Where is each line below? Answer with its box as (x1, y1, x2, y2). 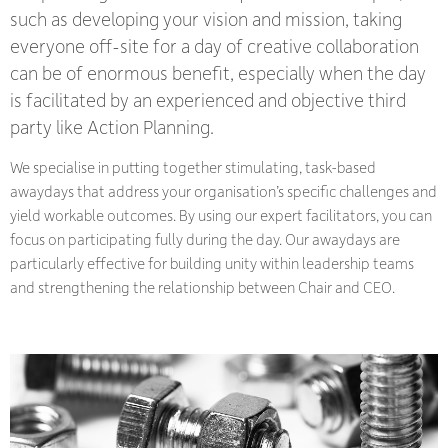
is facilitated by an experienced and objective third (10, 87, 406, 113)
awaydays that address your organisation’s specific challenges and (10, 181, 437, 202)
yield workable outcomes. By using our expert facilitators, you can (10, 205, 432, 226)
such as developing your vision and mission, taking (10, 6, 402, 32)
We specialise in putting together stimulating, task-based (10, 157, 376, 178)
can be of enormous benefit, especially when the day (10, 60, 426, 86)
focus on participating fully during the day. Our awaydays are (10, 229, 400, 250)
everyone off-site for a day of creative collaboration (10, 33, 419, 59)
